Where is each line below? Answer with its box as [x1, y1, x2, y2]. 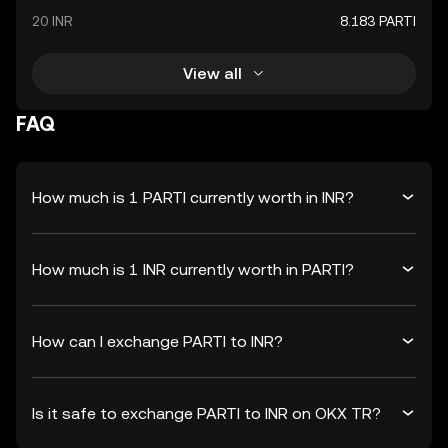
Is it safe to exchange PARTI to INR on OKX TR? [32, 403, 381, 423]
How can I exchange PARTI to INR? [32, 331, 283, 351]
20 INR [32, 13, 73, 29]
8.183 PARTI [340, 13, 416, 29]
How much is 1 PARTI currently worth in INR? [32, 187, 354, 207]
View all [182, 63, 242, 83]
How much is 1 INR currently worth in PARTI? [32, 259, 354, 279]
